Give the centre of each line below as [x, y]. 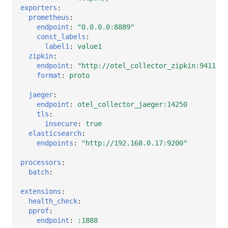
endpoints [55, 143]
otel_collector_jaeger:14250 [132, 104]
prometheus [49, 17]
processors [41, 162]
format [49, 75]
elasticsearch [55, 133]
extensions [41, 191]
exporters [39, 7]
